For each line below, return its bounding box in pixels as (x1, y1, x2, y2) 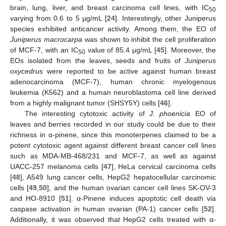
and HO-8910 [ (10, 194, 61, 203)
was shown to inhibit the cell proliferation (82, 35, 216, 44)
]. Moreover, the (164, 46, 216, 54)
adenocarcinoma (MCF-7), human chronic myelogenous (10, 78, 216, 86)
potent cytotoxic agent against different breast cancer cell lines (10, 141, 216, 150)
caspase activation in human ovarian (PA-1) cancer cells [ (10, 205, 204, 213)
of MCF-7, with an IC (10, 46, 78, 54)
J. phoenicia (149, 109, 191, 118)
